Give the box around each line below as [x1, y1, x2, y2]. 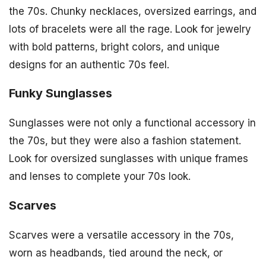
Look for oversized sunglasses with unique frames [9, 153, 248, 165]
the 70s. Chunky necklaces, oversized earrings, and [9, 5, 256, 17]
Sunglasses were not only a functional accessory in [9, 117, 256, 129]
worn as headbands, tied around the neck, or [9, 247, 223, 259]
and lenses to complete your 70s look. [9, 170, 191, 183]
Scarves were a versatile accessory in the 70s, [9, 229, 234, 241]
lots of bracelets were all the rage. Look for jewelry [9, 23, 251, 35]
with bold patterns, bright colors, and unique [9, 40, 220, 53]
